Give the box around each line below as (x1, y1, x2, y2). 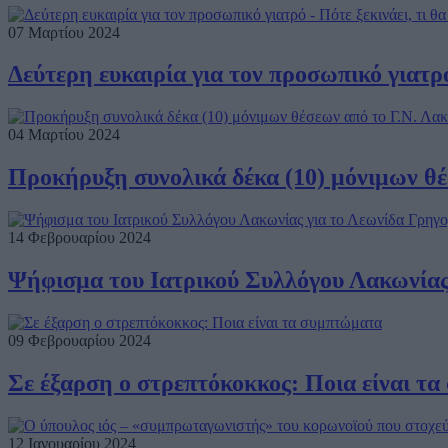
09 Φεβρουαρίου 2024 (8, 331, 151, 349)
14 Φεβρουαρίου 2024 (8, 229, 151, 247)
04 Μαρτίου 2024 (8, 126, 120, 144)
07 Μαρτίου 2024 (8, 23, 120, 41)
